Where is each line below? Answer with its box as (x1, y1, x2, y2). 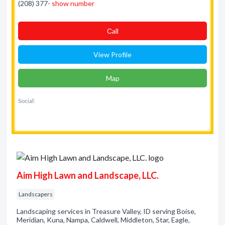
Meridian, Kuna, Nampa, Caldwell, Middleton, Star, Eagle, (17, 215, 190, 224)
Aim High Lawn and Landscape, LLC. (17, 170, 159, 181)
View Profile (93, 50, 132, 59)
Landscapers (19, 190, 53, 198)
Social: (18, 97, 35, 104)
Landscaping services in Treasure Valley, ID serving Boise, (17, 207, 196, 215)
